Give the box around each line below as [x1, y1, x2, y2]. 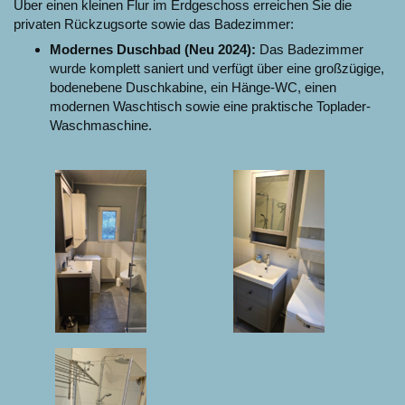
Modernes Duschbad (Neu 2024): [50, 42, 256, 58]
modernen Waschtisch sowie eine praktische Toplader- [50, 99, 371, 115]
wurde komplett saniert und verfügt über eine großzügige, [50, 61, 384, 77]
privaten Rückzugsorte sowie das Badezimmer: [14, 15, 294, 32]
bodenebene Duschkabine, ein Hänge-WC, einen [50, 80, 336, 96]
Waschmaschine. [50, 118, 152, 134]
